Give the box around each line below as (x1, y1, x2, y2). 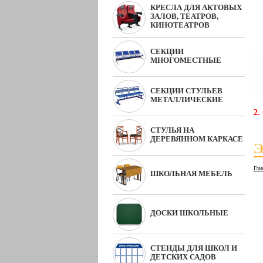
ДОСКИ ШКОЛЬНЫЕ (150, 208, 228, 217)
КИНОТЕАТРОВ (150, 21, 210, 29)
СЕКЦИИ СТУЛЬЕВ (150, 86, 222, 95)
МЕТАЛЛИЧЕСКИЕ (150, 95, 223, 104)
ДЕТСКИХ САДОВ (150, 252, 216, 261)
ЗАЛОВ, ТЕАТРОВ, (150, 12, 218, 21)
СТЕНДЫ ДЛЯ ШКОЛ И (150, 244, 237, 252)
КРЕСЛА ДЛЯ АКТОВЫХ (150, 3, 242, 12)
